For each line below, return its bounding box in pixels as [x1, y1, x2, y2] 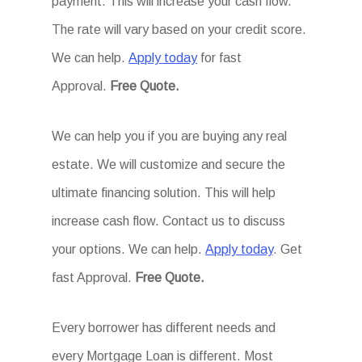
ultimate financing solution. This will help [52, 186, 276, 200]
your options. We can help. [52, 242, 206, 256]
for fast [197, 51, 242, 65]
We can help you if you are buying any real [52, 129, 288, 143]
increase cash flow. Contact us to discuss [52, 214, 286, 228]
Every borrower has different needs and [52, 321, 276, 335]
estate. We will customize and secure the [52, 158, 286, 171]
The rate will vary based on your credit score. [52, 23, 307, 36]
